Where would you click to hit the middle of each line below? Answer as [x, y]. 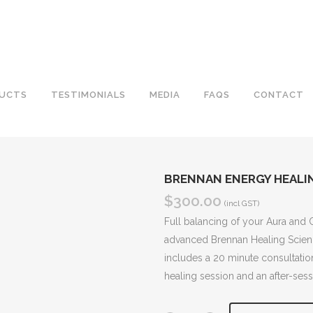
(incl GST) [241, 203]
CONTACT [278, 95]
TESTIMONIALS [88, 95]
